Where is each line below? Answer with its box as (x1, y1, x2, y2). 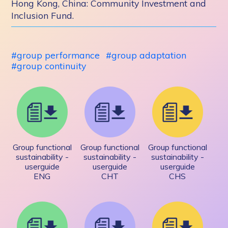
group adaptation (111, 49, 187, 61)
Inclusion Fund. (11, 10, 74, 21)
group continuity (17, 60, 87, 71)
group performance (17, 49, 100, 61)
